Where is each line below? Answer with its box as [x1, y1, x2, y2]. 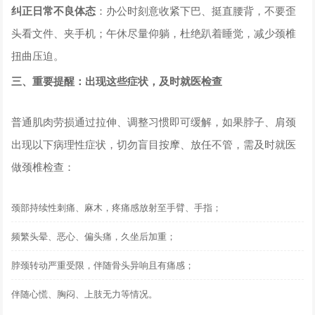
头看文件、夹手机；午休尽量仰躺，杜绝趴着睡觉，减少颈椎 [11, 25, 297, 40]
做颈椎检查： [11, 158, 75, 174]
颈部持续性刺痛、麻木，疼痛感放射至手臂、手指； [11, 200, 222, 214]
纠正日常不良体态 [11, 2, 96, 18]
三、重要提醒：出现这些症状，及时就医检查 [11, 72, 223, 89]
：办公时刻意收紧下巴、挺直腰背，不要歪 [96, 2, 297, 18]
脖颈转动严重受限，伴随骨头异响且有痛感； [11, 257, 195, 271]
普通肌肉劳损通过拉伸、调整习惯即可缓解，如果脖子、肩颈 [11, 113, 297, 129]
